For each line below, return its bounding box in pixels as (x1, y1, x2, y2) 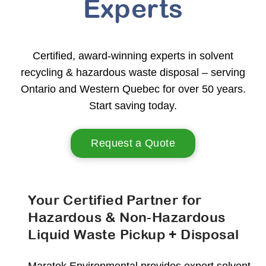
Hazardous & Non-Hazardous (28, 208, 226, 225)
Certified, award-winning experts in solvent (33, 49, 233, 62)
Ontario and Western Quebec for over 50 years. (20, 83, 246, 95)
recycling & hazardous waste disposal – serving (21, 66, 245, 78)
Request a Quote (91, 137, 175, 150)
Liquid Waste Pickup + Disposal (28, 226, 239, 242)
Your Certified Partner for (28, 191, 202, 208)
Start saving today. (89, 99, 177, 112)
